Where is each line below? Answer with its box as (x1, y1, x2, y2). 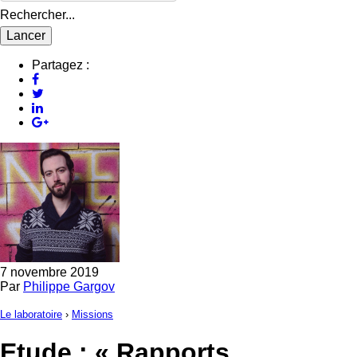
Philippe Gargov (23, 279, 115, 293)
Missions (72, 308, 113, 320)
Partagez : (32, 57, 89, 72)
